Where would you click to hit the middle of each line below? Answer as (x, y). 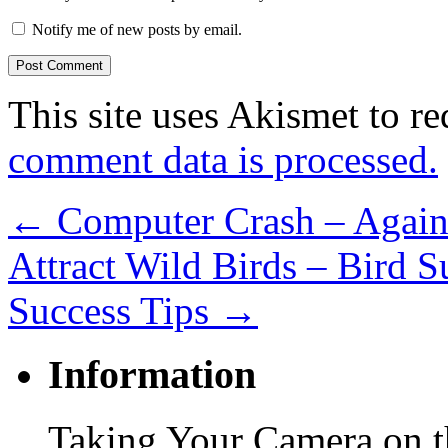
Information (152, 375)
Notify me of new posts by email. (137, 29)
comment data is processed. (223, 159)
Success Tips (113, 310)
